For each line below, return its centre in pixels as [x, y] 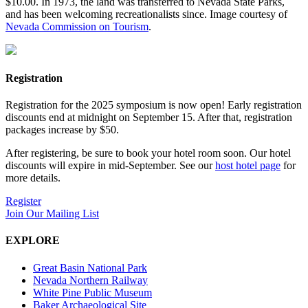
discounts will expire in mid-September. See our [110, 166]
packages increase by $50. [62, 130]
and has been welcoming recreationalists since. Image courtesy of [146, 14]
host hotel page [248, 166]
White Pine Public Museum [92, 292]
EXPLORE [33, 241]
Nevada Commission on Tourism [77, 26]
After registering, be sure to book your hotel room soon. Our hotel [148, 153]
